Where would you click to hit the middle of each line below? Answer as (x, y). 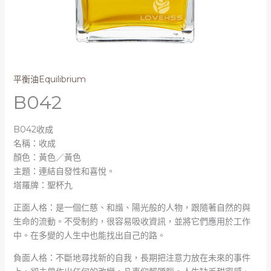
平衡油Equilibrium (49, 80)
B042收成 (33, 130)
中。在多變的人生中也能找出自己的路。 (89, 236)
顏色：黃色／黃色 (47, 158)
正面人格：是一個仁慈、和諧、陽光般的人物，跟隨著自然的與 (132, 208)
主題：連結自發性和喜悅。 (64, 171)
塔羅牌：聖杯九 (43, 185)
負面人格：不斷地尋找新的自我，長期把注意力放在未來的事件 (132, 258)
